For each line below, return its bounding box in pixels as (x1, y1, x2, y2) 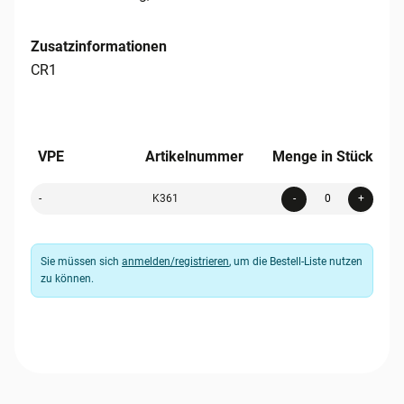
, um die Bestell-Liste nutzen (229, 255, 363, 269)
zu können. (41, 272, 94, 286)
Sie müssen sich (41, 255, 122, 269)
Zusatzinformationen (31, 38, 167, 56)
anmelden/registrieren (122, 255, 229, 269)
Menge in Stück (271, 148, 373, 166)
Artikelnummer (144, 148, 243, 166)
